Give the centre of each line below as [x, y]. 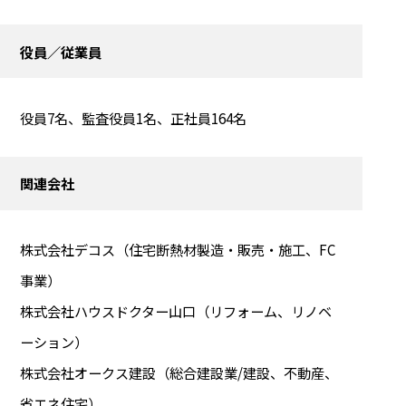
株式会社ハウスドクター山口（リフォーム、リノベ [175, 311]
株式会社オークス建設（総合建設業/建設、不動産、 [179, 373]
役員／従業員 [60, 51]
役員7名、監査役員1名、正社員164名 [133, 117]
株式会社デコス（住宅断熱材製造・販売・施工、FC [177, 250]
